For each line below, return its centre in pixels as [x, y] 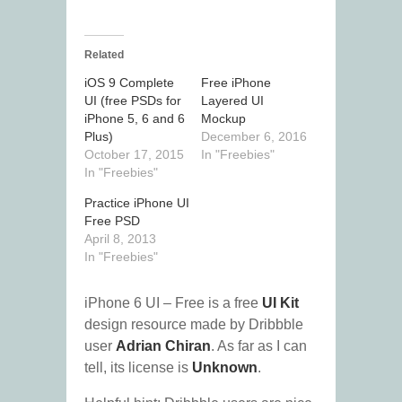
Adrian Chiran [163, 346]
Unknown [225, 368]
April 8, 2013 [120, 239]
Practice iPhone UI [137, 203]
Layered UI [232, 101]
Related [104, 55]
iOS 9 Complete [129, 83]
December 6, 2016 [254, 137]
